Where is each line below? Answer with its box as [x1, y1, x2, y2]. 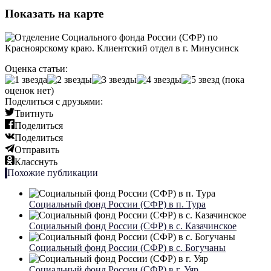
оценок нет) [5, 85, 54, 96]
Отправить [15, 144, 59, 155]
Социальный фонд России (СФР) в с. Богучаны [29, 242, 226, 253]
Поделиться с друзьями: [5, 96, 103, 106]
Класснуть [15, 156, 57, 167]
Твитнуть [15, 108, 53, 119]
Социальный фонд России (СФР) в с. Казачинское [29, 220, 237, 231]
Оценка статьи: [5, 63, 68, 74]
